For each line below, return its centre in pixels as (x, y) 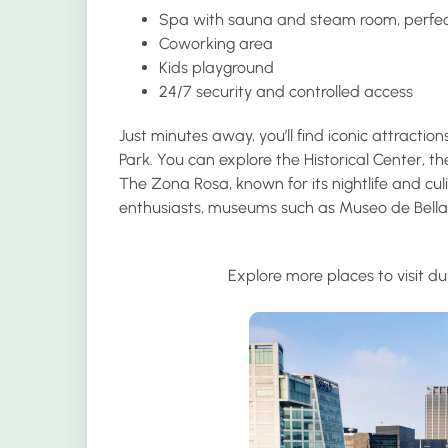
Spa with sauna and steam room (278, 19)
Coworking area (216, 43)
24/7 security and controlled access (286, 91)
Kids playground (216, 67)
